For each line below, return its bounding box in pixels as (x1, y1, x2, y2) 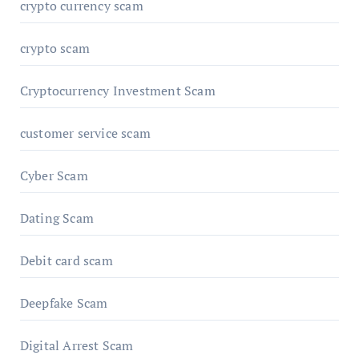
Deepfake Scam (19, 293, 108, 312)
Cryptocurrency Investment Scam (19, 81, 216, 99)
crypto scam (19, 38, 90, 57)
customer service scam (19, 123, 151, 142)
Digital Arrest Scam (19, 336, 134, 354)
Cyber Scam (19, 166, 88, 184)
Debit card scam (19, 251, 113, 269)
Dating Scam (19, 208, 94, 227)
